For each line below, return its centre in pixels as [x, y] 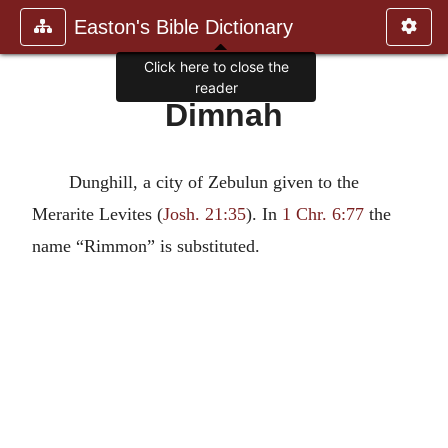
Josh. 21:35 [204, 214]
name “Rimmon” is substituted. [146, 246]
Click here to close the [216, 67]
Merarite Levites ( [97, 214]
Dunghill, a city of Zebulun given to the [213, 182]
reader [216, 88]
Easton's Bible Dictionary [183, 27]
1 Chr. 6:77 [323, 214]
